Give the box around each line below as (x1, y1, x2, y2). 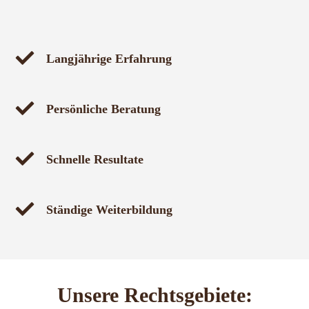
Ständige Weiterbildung (46, 203, 172, 217)
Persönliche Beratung (46, 102, 161, 116)
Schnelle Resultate (46, 152, 143, 166)
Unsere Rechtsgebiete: (57, 283, 252, 306)
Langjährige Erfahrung (46, 52, 172, 66)
